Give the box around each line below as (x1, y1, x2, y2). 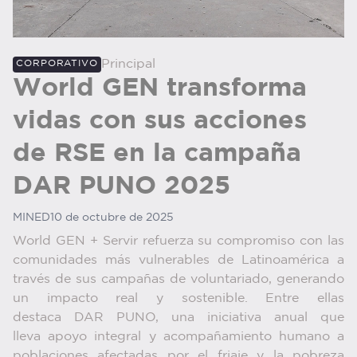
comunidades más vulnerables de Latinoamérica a (13, 253, 344, 266)
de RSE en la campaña (13, 142, 301, 165)
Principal (100, 57, 155, 70)
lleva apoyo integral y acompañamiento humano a (13, 330, 344, 343)
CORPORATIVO (16, 58, 98, 68)
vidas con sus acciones (13, 109, 307, 132)
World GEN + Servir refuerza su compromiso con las (13, 234, 344, 247)
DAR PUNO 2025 (13, 175, 230, 198)
